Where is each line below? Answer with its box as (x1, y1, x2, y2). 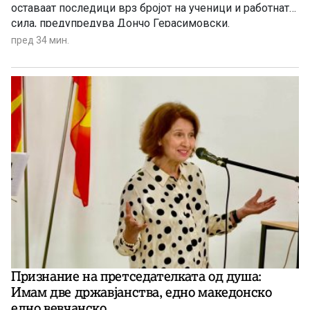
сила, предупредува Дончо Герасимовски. (11, 17, 230, 30)
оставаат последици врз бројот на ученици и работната (11, 1, 295, 15)
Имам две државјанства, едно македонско (11, 283, 272, 300)
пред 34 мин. (11, 35, 69, 46)
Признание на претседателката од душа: (11, 267, 262, 284)
